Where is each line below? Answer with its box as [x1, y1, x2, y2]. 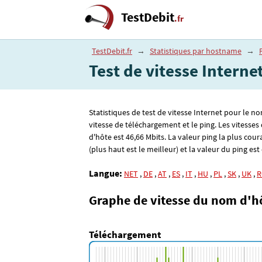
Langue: [89, 167, 122, 179]
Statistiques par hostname [150, 46, 242, 56]
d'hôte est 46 [89, 132, 134, 143]
